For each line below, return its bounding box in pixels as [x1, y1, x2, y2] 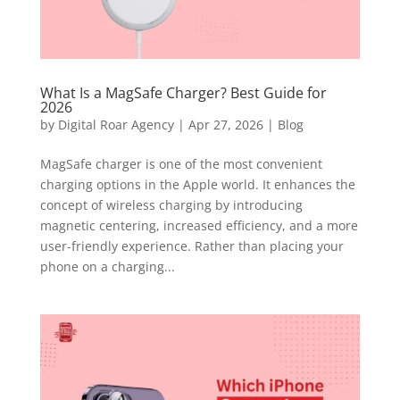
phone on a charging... [39, 258, 175, 276]
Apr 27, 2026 [187, 116, 263, 134]
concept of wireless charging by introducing [39, 196, 303, 214]
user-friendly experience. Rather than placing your [39, 237, 344, 255]
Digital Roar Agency [57, 116, 174, 134]
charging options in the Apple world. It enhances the [39, 176, 355, 194]
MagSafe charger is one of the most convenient [39, 155, 322, 173]
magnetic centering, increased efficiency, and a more [39, 217, 358, 235]
